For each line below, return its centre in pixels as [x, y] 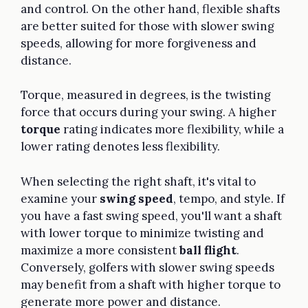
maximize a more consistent [100, 250]
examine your [60, 198]
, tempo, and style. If [229, 198]
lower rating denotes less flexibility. [120, 147]
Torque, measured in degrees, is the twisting [146, 95]
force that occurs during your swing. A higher [148, 112]
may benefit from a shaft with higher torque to [151, 284]
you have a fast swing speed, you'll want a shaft [151, 216]
